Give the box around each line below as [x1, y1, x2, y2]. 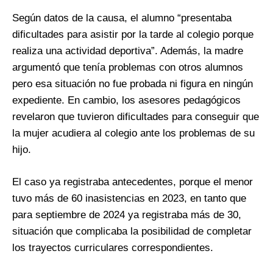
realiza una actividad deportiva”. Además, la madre [12, 45, 243, 57]
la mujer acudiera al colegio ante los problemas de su [12, 127, 255, 140]
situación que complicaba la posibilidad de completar [12, 225, 252, 238]
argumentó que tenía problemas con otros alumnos [12, 62, 243, 74]
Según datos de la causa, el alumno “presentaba [12, 12, 232, 24]
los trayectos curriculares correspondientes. [12, 242, 213, 254]
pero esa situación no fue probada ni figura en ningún [12, 78, 253, 90]
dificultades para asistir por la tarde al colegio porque [12, 29, 253, 41]
